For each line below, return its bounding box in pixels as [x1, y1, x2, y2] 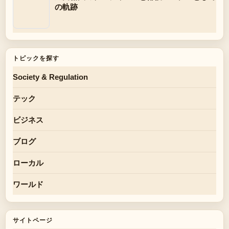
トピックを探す [13, 54, 59, 62]
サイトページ [13, 216, 53, 224]
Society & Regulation [13, 72, 88, 81]
